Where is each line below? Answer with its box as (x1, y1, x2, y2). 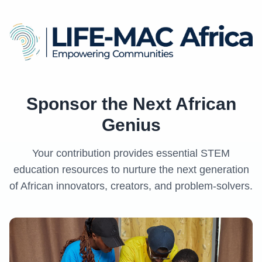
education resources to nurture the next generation (13, 164, 249, 175)
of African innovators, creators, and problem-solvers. (9, 180, 253, 192)
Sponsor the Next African (26, 94, 236, 113)
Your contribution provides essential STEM (32, 147, 230, 159)
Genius (101, 115, 161, 135)
